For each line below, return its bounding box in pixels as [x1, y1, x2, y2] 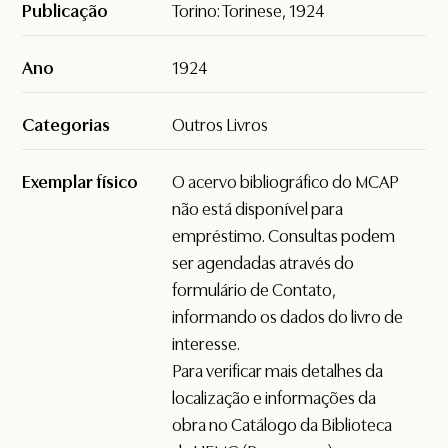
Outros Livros [172, 115, 269, 136]
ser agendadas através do [172, 253, 355, 274]
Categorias [22, 115, 111, 136]
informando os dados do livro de [172, 307, 404, 328]
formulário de [172, 280, 273, 301]
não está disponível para [172, 199, 344, 220]
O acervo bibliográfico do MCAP [172, 172, 400, 193]
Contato [272, 280, 333, 301]
